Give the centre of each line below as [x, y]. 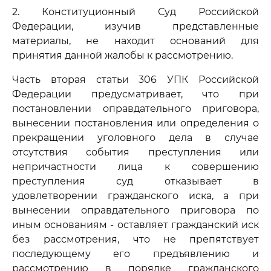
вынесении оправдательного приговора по [135, 210]
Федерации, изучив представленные [135, 26]
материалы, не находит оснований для [135, 41]
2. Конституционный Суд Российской [135, 12]
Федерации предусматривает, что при [135, 94]
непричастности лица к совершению [135, 167]
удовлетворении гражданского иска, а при [135, 196]
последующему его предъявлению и [135, 254]
